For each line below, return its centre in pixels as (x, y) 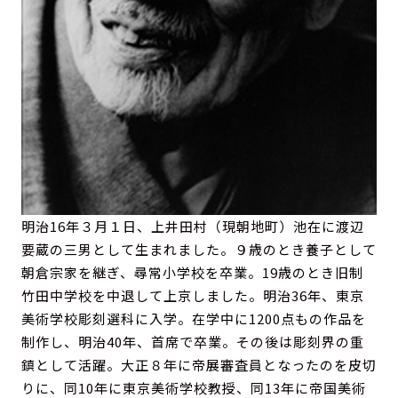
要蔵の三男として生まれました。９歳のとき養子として (199, 250)
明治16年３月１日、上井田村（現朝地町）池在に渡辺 (193, 227)
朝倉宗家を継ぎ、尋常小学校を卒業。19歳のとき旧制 (192, 273)
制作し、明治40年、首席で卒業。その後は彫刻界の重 (193, 342)
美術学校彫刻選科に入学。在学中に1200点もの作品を (194, 319)
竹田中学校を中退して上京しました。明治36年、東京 (193, 296)
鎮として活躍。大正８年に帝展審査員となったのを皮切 (199, 365)
